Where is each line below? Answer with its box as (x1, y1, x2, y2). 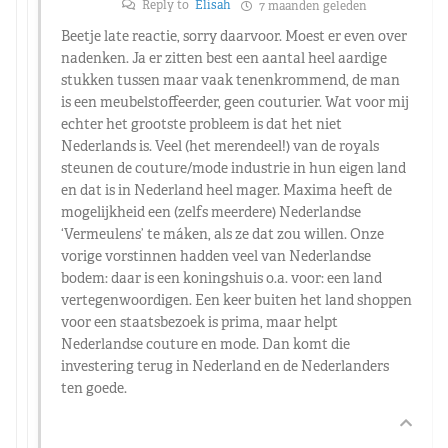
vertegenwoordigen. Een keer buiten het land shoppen (61, 290, 412, 309)
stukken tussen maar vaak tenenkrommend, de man (61, 70, 400, 89)
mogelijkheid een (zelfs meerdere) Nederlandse (61, 202, 361, 221)
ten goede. (61, 378, 127, 397)
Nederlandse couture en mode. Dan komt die (61, 334, 350, 353)
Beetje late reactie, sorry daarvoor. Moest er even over (61, 26, 407, 45)
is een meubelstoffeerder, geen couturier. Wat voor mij (61, 92, 409, 111)
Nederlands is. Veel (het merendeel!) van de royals (61, 136, 379, 155)
